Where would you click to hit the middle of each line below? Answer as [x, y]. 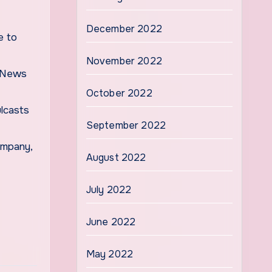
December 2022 [124, 29]
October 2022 [119, 93]
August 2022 [116, 158]
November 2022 [124, 61]
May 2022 [110, 254]
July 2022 [109, 190]
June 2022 [111, 222]
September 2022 [126, 125]
